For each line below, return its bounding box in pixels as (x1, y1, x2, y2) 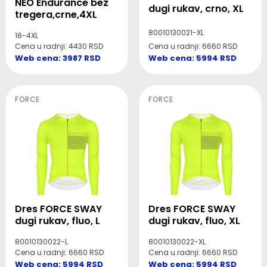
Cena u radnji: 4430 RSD (15, 41, 103, 52)
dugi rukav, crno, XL (148, 2, 244, 16)
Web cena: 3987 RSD (15, 52, 101, 64)
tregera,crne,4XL (15, 8, 97, 22)
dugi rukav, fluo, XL (148, 214, 240, 228)
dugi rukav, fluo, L (15, 214, 100, 228)
